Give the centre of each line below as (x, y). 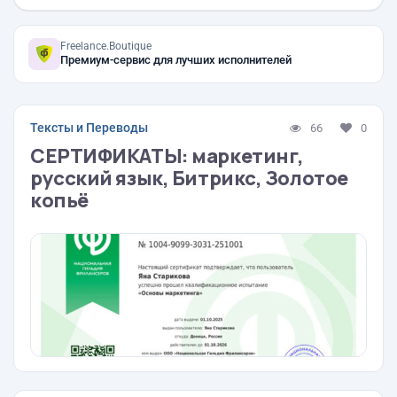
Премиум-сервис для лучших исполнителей (176, 60)
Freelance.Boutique (106, 46)
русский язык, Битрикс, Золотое (189, 178)
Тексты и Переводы (89, 128)
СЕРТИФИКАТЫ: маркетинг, (167, 156)
